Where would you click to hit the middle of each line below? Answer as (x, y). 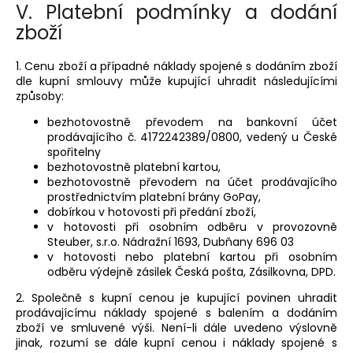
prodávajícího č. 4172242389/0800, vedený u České (192, 137)
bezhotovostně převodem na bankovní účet (192, 122)
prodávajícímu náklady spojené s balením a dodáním (176, 312)
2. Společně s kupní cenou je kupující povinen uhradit (176, 297)
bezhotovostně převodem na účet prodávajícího (192, 182)
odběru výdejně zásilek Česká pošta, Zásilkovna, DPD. (191, 271)
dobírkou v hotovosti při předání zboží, (152, 212)
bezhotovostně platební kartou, (134, 167)
